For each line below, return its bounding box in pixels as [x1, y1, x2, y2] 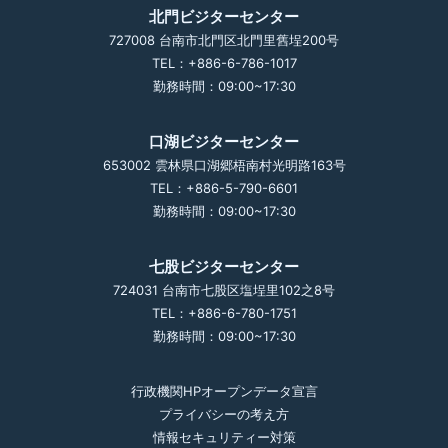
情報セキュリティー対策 [152, 429, 296, 445]
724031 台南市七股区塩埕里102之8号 [113, 282, 335, 298]
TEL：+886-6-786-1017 [151, 55, 297, 71]
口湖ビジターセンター [149, 132, 299, 151]
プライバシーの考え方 [159, 406, 289, 422]
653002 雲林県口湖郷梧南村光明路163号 [102, 157, 346, 173]
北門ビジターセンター [149, 7, 299, 26]
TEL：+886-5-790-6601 [150, 180, 298, 196]
